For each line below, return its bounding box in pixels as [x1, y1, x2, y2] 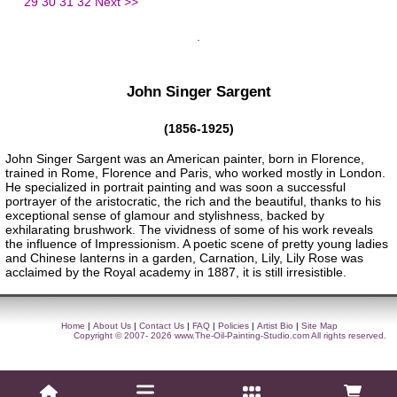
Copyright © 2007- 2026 [74, 331, 175, 341]
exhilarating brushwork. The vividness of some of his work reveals [5, 222, 373, 237]
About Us [93, 321, 131, 331]
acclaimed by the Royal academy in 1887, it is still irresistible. [5, 265, 346, 280]
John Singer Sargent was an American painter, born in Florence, [5, 152, 364, 167]
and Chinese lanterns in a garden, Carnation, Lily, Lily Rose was [5, 251, 363, 266]
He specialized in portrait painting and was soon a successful [5, 180, 346, 195]
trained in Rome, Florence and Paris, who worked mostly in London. [5, 166, 385, 181]
